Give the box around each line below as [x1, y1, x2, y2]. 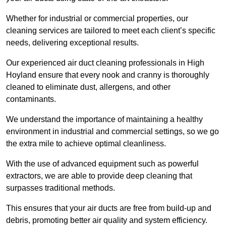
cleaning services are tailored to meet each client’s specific [6, 26, 215, 35]
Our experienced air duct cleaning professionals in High [6, 59, 204, 68]
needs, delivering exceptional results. [6, 38, 139, 47]
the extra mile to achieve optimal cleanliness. [6, 139, 166, 148]
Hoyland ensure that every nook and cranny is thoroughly [6, 71, 209, 80]
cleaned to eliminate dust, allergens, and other [6, 83, 171, 92]
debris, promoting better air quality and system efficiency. [6, 216, 207, 225]
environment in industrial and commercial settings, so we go [6, 127, 219, 136]
